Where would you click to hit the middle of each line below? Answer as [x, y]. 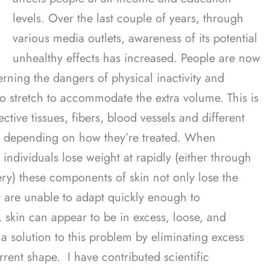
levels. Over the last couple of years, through [128, 19]
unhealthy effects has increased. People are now [137, 58]
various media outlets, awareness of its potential [135, 39]
